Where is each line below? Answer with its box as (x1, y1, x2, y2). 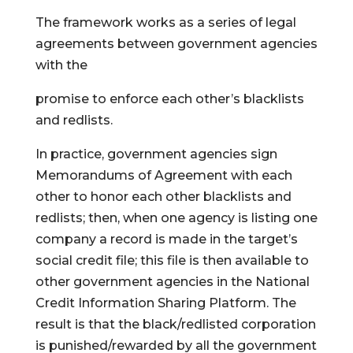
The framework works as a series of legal (35, 15, 296, 30)
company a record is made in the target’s (35, 232, 298, 247)
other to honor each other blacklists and (35, 189, 292, 204)
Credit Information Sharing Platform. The (35, 295, 296, 310)
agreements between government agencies (35, 36, 318, 51)
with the (35, 58, 87, 72)
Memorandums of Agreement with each (35, 168, 292, 183)
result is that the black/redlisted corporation (35, 317, 316, 332)
